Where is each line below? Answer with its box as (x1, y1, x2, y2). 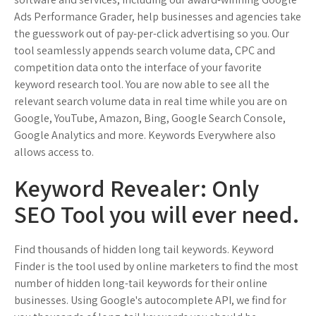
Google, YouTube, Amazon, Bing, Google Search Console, (14, 111, 286, 126)
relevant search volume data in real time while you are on (14, 94, 287, 109)
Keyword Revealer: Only (14, 172, 259, 204)
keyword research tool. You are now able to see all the (14, 77, 269, 92)
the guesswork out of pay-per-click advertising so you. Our (14, 26, 289, 41)
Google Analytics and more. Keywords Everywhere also (14, 128, 276, 142)
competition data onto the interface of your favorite (14, 60, 262, 75)
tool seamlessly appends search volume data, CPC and (14, 43, 275, 58)
